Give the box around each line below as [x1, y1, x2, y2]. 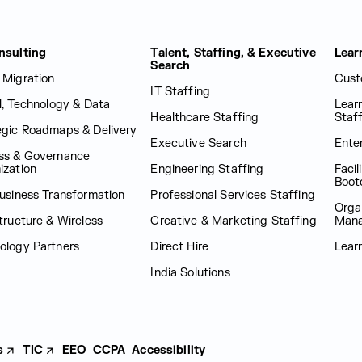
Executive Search [150, 137, 246, 150]
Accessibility [132, 343, 206, 357]
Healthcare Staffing [150, 111, 259, 124]
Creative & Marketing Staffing [150, 214, 317, 228]
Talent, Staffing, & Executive [150, 46, 316, 60]
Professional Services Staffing [150, 188, 315, 202]
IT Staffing [150, 85, 211, 99]
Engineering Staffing [150, 162, 264, 176]
